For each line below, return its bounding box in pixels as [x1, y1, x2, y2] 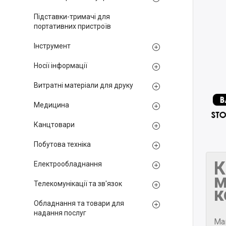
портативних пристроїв [34, 22, 111, 30]
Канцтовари [34, 121, 75, 129]
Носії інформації [34, 62, 87, 70]
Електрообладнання [34, 160, 102, 168]
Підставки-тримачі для [34, 13, 110, 21]
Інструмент [34, 42, 71, 50]
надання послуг [34, 209, 86, 217]
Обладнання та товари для [34, 199, 124, 207]
